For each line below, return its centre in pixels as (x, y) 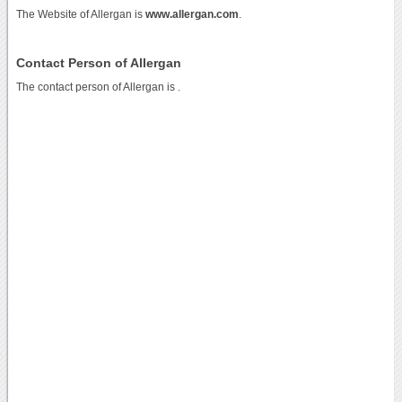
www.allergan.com (192, 14)
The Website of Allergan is (80, 14)
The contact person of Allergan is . (98, 87)
